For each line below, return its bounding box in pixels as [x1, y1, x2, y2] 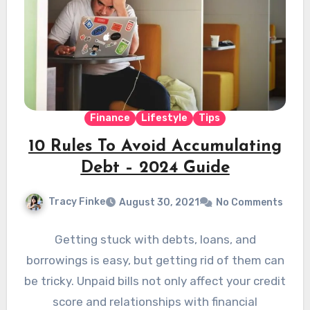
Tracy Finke [48, 196, 105, 208]
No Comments [215, 197, 283, 209]
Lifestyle [141, 112, 188, 125]
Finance [90, 112, 130, 125]
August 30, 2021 [118, 197, 199, 209]
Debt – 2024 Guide [80, 160, 230, 177]
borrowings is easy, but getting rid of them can [26, 253, 284, 268]
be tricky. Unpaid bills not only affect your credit [24, 274, 286, 289]
